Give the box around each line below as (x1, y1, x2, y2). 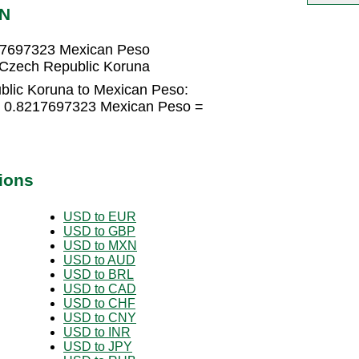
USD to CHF (63, 296, 135, 310)
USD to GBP (63, 224, 135, 238)
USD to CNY (63, 310, 136, 325)
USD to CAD (63, 281, 136, 296)
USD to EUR (63, 209, 136, 224)
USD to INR (63, 325, 131, 339)
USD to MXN (63, 238, 137, 252)
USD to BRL (63, 267, 134, 281)
